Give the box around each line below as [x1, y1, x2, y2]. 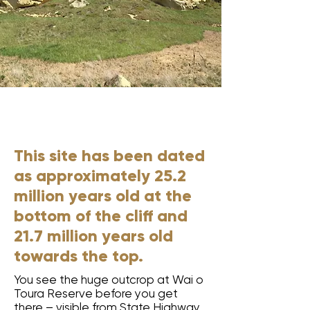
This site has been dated [14, 145, 205, 165]
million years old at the [14, 185, 192, 206]
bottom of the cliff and [14, 206, 188, 226]
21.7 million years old [14, 226, 173, 246]
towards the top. [14, 246, 143, 266]
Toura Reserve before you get [14, 286, 178, 300]
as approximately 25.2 [14, 165, 186, 185]
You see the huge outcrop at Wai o [14, 273, 203, 286]
